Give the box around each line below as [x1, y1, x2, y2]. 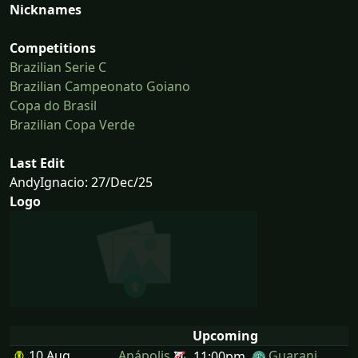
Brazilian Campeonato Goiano [10, 78, 190, 96]
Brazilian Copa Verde [10, 116, 135, 134]
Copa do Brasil [10, 97, 97, 115]
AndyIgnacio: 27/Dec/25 [10, 173, 153, 192]
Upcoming [193, 327, 258, 345]
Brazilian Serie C [10, 58, 106, 77]
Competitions [10, 39, 96, 58]
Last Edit [10, 154, 65, 173]
